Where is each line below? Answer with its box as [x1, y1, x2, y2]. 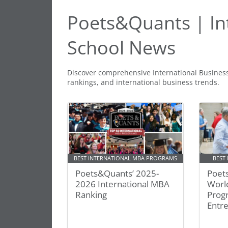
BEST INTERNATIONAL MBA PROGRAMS [74, 155, 178, 162]
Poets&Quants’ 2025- [75, 167, 159, 179]
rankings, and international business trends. [67, 77, 219, 87]
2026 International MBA [75, 178, 169, 190]
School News [67, 35, 176, 60]
